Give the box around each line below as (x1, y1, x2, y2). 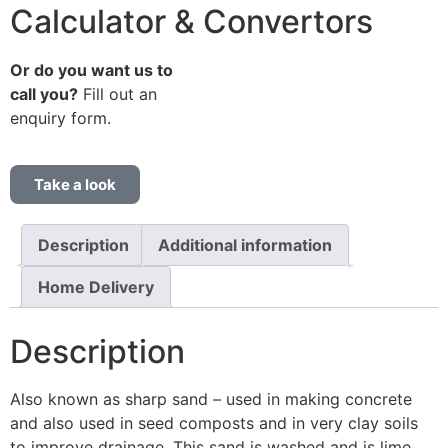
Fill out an (78, 84, 157, 105)
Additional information (158, 234, 332, 255)
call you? (10, 84, 78, 105)
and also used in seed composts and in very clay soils (10, 413, 418, 434)
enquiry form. (10, 108, 111, 129)
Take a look (34, 174, 116, 194)
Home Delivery (38, 276, 154, 297)
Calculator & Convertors (10, 2, 373, 42)
